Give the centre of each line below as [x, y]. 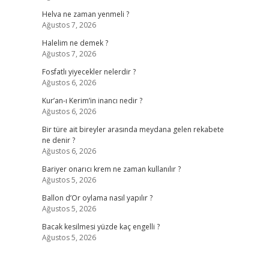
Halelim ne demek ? [75, 43]
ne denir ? [58, 140]
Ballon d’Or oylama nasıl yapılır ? [97, 198]
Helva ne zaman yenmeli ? [85, 14]
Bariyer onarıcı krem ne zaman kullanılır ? [111, 169]
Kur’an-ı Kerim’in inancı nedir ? [92, 101]
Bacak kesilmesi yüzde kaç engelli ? [101, 227]
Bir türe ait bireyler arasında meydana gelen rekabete [133, 129]
